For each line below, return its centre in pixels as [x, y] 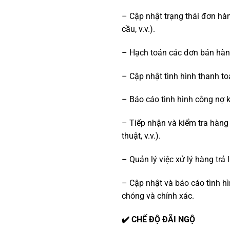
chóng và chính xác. [158, 196]
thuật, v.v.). [141, 136]
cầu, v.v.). [138, 29]
